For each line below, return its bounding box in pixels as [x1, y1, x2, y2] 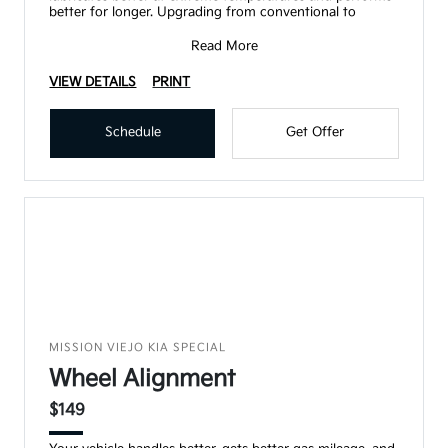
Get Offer [286, 123, 345, 140]
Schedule [104, 123, 161, 140]
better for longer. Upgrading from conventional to [49, 3, 357, 20]
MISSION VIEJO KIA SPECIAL [49, 340, 227, 354]
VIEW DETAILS [49, 73, 137, 90]
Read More [190, 37, 258, 54]
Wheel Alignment [49, 364, 236, 393]
